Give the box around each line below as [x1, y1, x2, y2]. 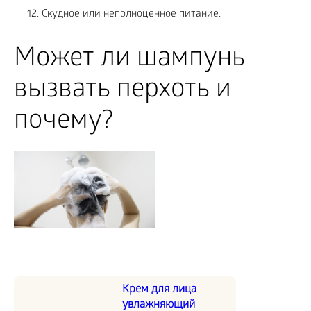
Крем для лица [122, 283, 196, 296]
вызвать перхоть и [14, 76, 231, 108]
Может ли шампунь [14, 44, 245, 76]
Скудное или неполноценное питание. [42, 8, 221, 22]
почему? [14, 107, 113, 139]
